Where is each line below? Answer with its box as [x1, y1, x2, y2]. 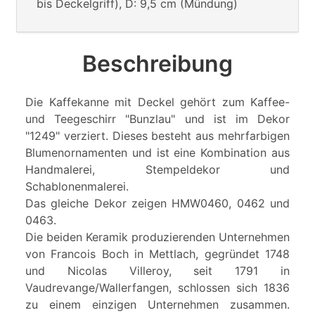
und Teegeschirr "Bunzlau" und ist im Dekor [25, 112, 290, 127]
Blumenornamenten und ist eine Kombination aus [25, 146, 290, 160]
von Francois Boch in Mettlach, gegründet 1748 [25, 247, 290, 262]
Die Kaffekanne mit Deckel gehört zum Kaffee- [25, 95, 290, 110]
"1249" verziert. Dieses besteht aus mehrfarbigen [25, 129, 290, 143]
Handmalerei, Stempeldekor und [25, 162, 290, 177]
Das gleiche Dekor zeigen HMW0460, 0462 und [25, 196, 290, 211]
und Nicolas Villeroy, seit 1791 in [25, 264, 290, 278]
